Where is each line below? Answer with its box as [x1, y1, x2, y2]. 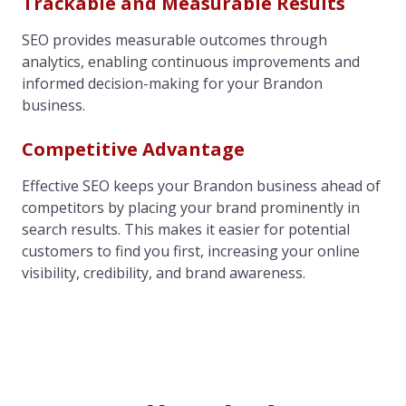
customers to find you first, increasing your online [22, 240, 360, 261]
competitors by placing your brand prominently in [22, 197, 360, 217]
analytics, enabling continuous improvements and [22, 51, 360, 72]
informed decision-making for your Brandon [22, 72, 323, 93]
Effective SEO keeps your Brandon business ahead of [22, 175, 381, 196]
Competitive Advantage [22, 136, 245, 161]
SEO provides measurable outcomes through [22, 29, 327, 50]
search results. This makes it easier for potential [22, 218, 350, 239]
